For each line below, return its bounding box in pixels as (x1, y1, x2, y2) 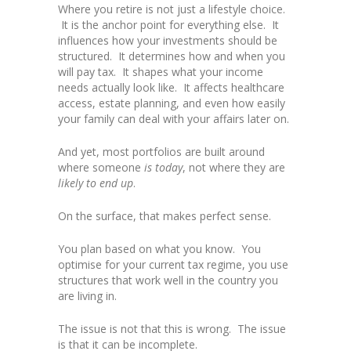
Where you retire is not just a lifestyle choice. (58, 2, 285, 17)
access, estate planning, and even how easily (58, 96, 285, 111)
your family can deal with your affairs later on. (58, 111, 289, 127)
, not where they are (183, 160, 285, 175)
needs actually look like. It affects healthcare (58, 80, 284, 96)
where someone (58, 160, 144, 175)
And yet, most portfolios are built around (58, 144, 265, 160)
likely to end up (58, 175, 133, 191)
